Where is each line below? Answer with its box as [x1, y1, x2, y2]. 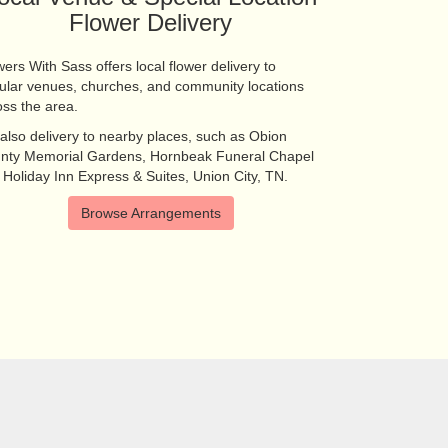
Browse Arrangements [80, 205, 221, 222]
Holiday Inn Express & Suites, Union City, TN [3, 168, 285, 185]
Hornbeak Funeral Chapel [150, 148, 315, 165]
